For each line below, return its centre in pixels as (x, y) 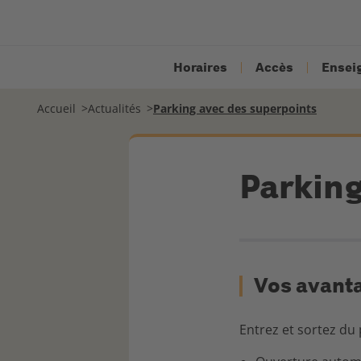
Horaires (200, 67)
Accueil (56, 108)
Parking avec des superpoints (235, 108)
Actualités (114, 108)
